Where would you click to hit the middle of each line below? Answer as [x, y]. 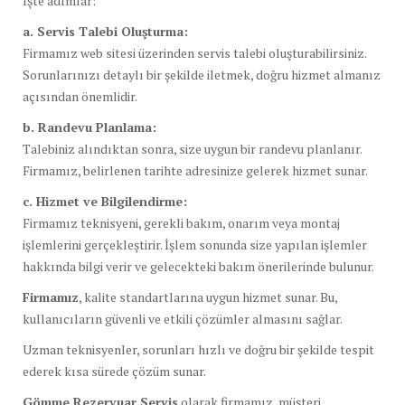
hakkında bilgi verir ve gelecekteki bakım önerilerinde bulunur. [198, 266]
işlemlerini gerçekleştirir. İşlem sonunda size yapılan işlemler [195, 244]
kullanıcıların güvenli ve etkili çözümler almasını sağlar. [183, 318]
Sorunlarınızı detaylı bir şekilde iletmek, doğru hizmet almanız [202, 74]
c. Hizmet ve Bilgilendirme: [105, 201]
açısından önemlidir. [80, 96]
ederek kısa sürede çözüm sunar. [114, 371]
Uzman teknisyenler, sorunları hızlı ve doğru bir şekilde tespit [198, 349]
